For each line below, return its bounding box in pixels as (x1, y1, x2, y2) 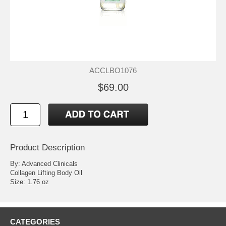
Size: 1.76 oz (10, 178, 49, 186)
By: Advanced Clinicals (10, 160, 78, 168)
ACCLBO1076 (89, 66, 137, 75)
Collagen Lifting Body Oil (10, 169, 82, 177)
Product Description (10, 143, 85, 153)
